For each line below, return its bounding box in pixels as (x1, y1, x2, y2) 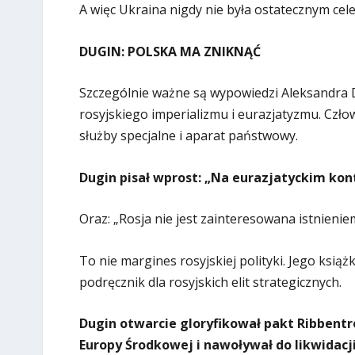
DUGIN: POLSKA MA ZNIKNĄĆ (78, 42, 261, 60)
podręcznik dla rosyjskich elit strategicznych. (78, 273, 342, 291)
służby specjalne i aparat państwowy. (78, 127, 298, 145)
